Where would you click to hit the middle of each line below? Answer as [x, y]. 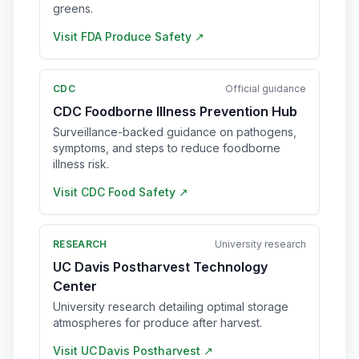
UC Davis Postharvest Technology [160, 267]
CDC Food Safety [128, 192]
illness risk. [81, 164]
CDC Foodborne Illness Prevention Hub [175, 111]
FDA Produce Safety [136, 36]
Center [75, 286]
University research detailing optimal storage [171, 307]
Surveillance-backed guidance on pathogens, [175, 132]
